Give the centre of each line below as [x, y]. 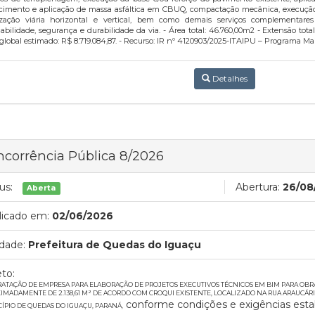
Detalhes [229, 78]
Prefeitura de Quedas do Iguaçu [115, 245]
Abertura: [258, 187]
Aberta [41, 188]
